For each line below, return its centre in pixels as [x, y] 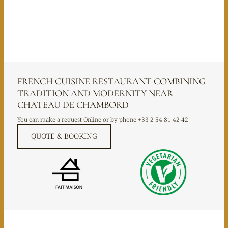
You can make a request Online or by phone [77, 119]
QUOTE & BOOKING [64, 136]
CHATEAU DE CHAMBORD [73, 105]
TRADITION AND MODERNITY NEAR [95, 93]
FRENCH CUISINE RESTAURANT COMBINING [111, 81]
